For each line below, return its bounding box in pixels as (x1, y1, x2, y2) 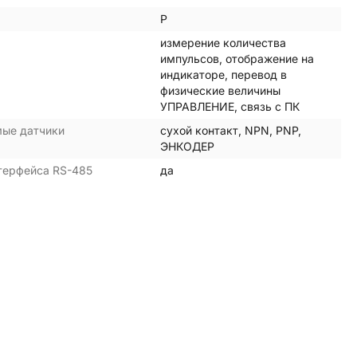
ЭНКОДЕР (160, 139, 215, 153)
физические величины (160, 83, 281, 97)
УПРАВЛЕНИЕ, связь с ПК (160, 99, 300, 113)
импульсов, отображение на (160, 51, 315, 65)
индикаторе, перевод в (160, 67, 288, 81)
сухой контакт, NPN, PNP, (160, 123, 302, 137)
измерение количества (160, 35, 287, 49)
